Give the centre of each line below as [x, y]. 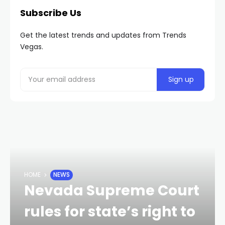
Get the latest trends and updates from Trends [103, 35]
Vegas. [32, 46]
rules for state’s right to [110, 211]
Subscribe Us [51, 13]
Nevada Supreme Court [112, 190]
